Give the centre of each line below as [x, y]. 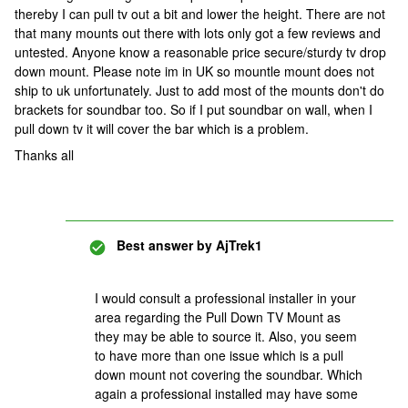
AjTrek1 [237, 245]
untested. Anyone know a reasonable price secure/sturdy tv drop [200, 52]
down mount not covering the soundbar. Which [229, 375]
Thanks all [44, 155]
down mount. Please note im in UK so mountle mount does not [194, 71]
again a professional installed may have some [226, 394]
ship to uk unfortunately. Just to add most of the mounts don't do [199, 91]
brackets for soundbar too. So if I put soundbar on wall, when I [194, 110]
